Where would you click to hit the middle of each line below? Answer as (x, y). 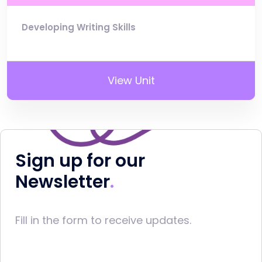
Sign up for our (80, 161)
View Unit (131, 81)
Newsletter (63, 182)
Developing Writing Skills (79, 27)
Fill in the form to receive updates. (103, 220)
